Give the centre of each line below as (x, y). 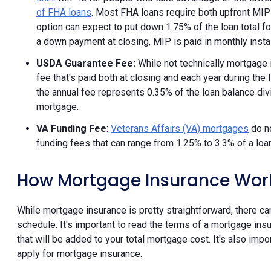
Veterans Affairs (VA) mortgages (180, 128)
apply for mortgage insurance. (80, 253)
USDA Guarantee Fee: (86, 63)
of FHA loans (64, 12)
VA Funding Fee (71, 128)
